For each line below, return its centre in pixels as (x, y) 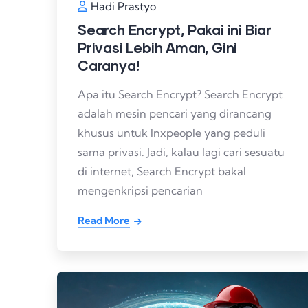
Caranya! (109, 65)
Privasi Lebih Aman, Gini (158, 47)
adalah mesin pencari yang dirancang (175, 113)
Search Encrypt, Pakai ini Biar (175, 29)
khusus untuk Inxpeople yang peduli (172, 132)
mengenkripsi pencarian (140, 190)
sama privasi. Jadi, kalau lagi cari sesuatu (181, 152)
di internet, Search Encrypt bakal (162, 171)
